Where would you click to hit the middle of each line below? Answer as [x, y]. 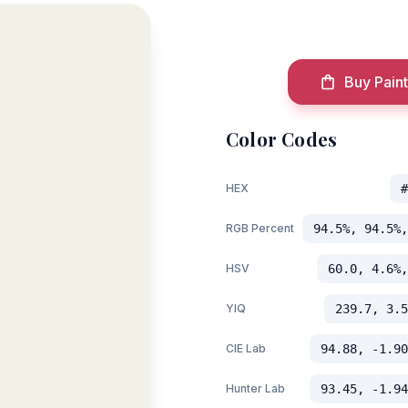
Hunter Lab [255, 388]
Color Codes [282, 139]
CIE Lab [246, 348]
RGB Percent [260, 228]
